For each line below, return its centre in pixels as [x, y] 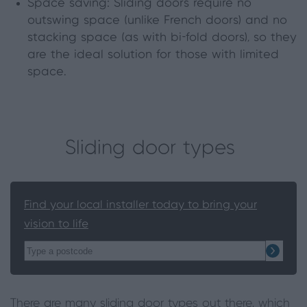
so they [273, 38]
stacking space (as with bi [105, 38]
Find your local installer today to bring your [140, 205]
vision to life [56, 224]
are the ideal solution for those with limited [153, 55]
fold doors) [217, 38]
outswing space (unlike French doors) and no [157, 21]
